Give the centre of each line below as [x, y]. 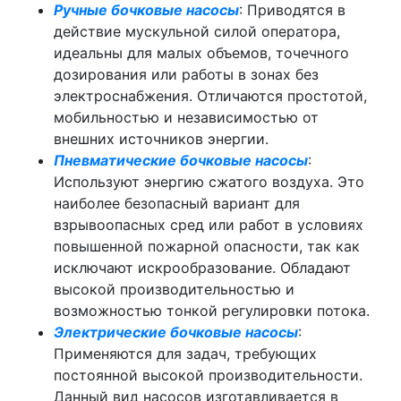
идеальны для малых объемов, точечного [201, 53]
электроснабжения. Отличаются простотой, [210, 96]
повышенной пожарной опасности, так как [207, 246]
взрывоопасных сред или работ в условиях [209, 225]
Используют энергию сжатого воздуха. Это [209, 182]
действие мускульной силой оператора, [197, 31]
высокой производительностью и [174, 289]
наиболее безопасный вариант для [177, 203]
